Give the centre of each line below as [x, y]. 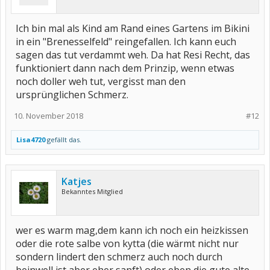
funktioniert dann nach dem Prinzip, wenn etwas [125, 68]
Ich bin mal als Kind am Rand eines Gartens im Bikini [133, 28]
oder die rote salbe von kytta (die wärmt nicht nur [127, 243]
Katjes [77, 181]
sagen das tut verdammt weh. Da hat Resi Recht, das [133, 55]
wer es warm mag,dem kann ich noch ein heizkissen [132, 230]
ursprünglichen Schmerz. [72, 95]
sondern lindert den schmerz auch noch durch [119, 257]
